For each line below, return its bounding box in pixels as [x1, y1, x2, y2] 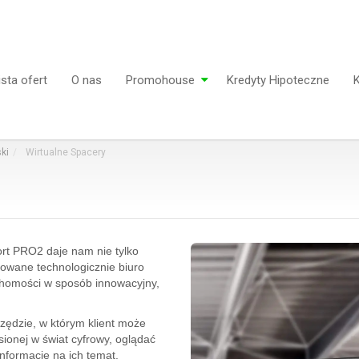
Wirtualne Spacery [23, 147, 106, 158]
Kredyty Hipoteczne [227, 73, 329, 87]
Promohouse [126, 73, 195, 87]
